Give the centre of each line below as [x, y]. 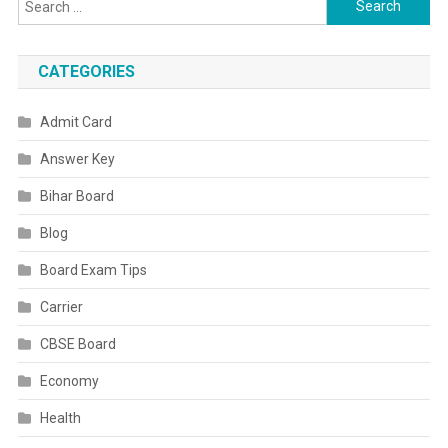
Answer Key [77, 158]
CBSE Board [77, 343]
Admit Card [75, 121]
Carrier [61, 306]
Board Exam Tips [93, 269]
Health [60, 417]
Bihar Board [76, 195]
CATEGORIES [86, 71]
